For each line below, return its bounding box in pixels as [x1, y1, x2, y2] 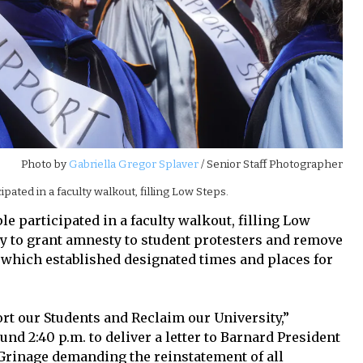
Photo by [21, 157, 67, 172]
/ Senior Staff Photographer [201, 157, 344, 172]
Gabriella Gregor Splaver [66, 157, 202, 172]
